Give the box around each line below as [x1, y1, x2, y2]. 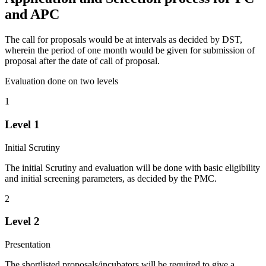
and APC [5, 7, 59, 23]
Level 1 [5, 118, 40, 131]
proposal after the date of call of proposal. [5, 56, 160, 66]
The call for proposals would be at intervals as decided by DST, [5, 34, 242, 45]
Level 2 [5, 215, 40, 228]
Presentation [5, 239, 50, 250]
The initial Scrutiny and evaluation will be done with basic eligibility [5, 162, 260, 173]
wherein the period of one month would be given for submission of [5, 45, 255, 56]
